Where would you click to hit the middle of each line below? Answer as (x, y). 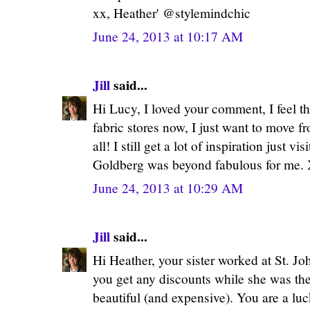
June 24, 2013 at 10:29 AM (168, 188)
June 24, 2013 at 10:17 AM (168, 36)
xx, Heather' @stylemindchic (172, 12)
